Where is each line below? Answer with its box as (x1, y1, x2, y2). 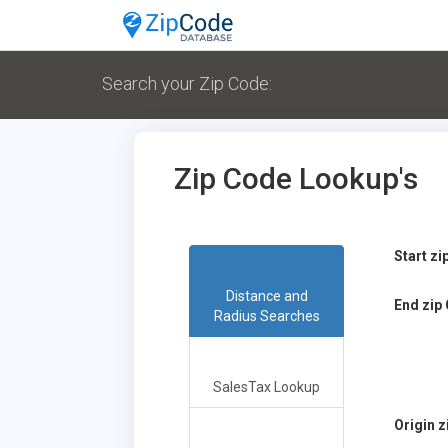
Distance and (225, 288, 308, 305)
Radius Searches (213, 308, 320, 325)
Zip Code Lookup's (174, 161, 419, 197)
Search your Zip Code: (102, 73, 272, 94)
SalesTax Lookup (213, 379, 321, 396)
